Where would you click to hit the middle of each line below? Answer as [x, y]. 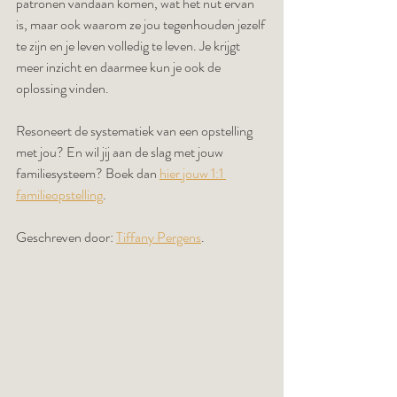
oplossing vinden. [62, 88]
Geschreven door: [66, 237]
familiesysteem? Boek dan [88, 173]
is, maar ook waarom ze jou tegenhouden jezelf [142, 24]
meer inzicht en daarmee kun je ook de [120, 67]
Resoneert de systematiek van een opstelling [136, 131]
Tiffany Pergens [159, 237]
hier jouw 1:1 [193, 173]
